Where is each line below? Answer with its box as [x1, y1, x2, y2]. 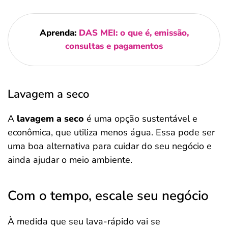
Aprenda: [39, 27, 79, 39]
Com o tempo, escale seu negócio [8, 187, 209, 205]
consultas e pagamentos [65, 40, 163, 52]
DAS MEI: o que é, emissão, [78, 27, 189, 39]
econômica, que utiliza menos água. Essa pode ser [8, 126, 215, 138]
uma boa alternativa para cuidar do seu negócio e [8, 140, 212, 152]
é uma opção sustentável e [87, 112, 197, 125]
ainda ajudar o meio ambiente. [8, 154, 132, 166]
